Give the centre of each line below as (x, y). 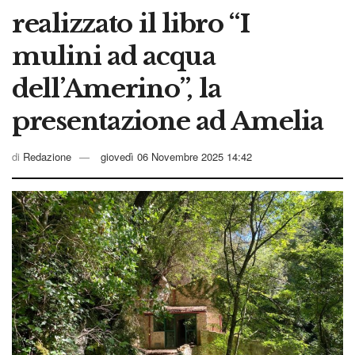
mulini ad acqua (114, 56)
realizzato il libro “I (131, 23)
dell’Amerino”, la (116, 88)
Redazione (47, 156)
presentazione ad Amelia (168, 121)
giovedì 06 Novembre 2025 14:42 (176, 156)
